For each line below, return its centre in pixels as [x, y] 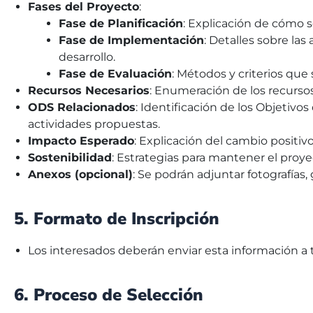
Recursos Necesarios [89, 91]
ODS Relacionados [82, 108]
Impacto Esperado [81, 141]
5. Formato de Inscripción [117, 219]
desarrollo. [87, 57]
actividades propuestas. [94, 124]
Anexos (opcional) [80, 175]
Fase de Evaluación [115, 74]
